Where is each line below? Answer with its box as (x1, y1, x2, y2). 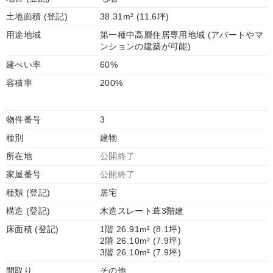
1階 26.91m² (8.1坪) (100, 224, 182, 234)
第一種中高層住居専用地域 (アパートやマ (100, 30, 264, 40)
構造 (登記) (6, 206, 51, 216)
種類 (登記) (6, 188, 51, 197)
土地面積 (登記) (6, 12, 68, 21)
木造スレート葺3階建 (100, 206, 184, 216)
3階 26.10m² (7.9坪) (100, 247, 182, 257)
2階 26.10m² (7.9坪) (100, 236, 182, 246)
